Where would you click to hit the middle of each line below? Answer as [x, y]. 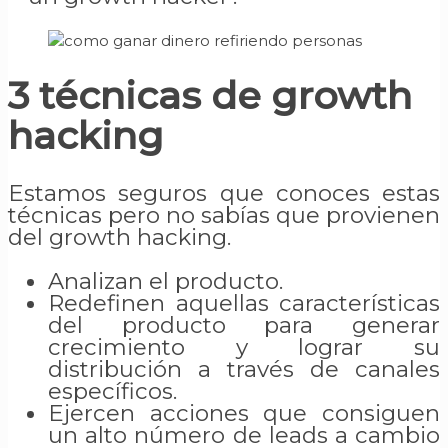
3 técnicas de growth [210, 96]
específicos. [112, 391]
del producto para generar [244, 325]
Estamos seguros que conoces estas [224, 192]
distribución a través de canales [244, 369]
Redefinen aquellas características [244, 303]
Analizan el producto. [165, 281]
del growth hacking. [119, 236]
